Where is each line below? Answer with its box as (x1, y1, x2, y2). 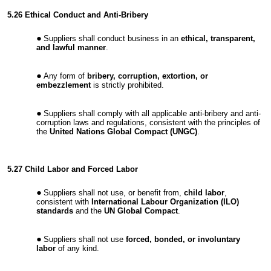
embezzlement (36, 80, 91, 90)
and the (73, 206, 104, 216)
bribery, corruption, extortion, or (87, 71, 208, 81)
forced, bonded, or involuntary (126, 235, 240, 244)
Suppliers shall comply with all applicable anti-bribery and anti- (44, 109, 261, 119)
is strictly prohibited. (91, 80, 164, 90)
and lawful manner (36, 43, 106, 53)
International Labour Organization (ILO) (91, 197, 239, 207)
